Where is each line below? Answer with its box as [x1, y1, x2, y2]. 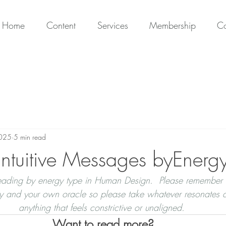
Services [97, 19, 128, 31]
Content [46, 19, 76, 31]
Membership [149, 19, 196, 31]
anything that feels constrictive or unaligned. [18, 201, 188, 213]
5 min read [14, 132, 46, 142]
